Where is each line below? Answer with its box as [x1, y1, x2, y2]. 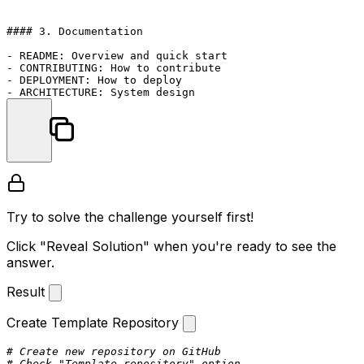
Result [6, 284, 49, 300]
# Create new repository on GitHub [6, 345, 221, 357]
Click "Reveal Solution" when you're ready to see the [6, 238, 336, 254]
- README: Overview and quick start [6, 50, 227, 62]
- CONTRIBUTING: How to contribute [6, 62, 221, 74]
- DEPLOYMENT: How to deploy [6, 74, 182, 86]
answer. [6, 254, 54, 271]
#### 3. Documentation [6, 25, 143, 37]
